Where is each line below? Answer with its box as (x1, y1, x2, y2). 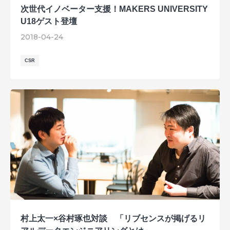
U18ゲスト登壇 (21, 17, 77, 26)
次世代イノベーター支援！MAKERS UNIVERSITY (21, 5, 208, 14)
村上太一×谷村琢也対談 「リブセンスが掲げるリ (21, 214, 206, 223)
